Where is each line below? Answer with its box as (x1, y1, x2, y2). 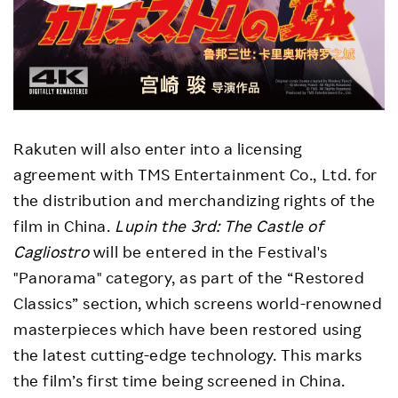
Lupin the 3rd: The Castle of (115, 216, 324, 236)
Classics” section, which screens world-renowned (13, 293, 383, 314)
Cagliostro (13, 242, 90, 262)
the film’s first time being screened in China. (13, 370, 346, 391)
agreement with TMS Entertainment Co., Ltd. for (13, 164, 378, 185)
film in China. (13, 216, 115, 236)
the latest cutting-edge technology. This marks (13, 345, 362, 365)
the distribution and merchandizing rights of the (13, 190, 376, 211)
